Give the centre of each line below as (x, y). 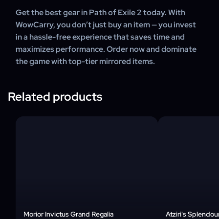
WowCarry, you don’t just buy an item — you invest (106, 25)
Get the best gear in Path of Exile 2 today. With (100, 12)
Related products (55, 97)
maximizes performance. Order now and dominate (106, 49)
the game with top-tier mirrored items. (85, 61)
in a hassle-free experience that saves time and (100, 37)
